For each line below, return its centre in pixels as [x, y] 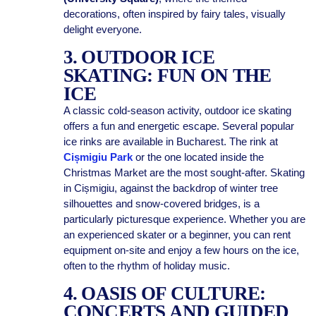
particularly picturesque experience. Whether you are [184, 219]
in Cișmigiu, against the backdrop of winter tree [170, 188]
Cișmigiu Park [98, 157]
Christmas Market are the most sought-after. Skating [184, 172]
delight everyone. [102, 29]
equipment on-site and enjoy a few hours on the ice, [181, 250]
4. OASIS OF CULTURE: [164, 293]
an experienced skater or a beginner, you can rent [177, 235]
